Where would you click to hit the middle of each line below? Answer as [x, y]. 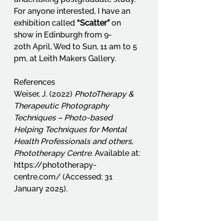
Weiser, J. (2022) [44, 94]
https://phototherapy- [55, 165]
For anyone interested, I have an [73, 11]
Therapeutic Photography [62, 106]
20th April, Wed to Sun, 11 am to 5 [76, 47]
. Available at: [117, 153]
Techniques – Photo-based [64, 118]
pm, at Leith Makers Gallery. [65, 58]
